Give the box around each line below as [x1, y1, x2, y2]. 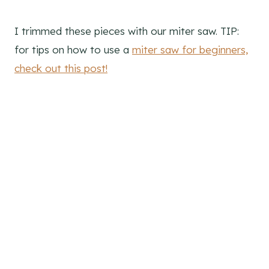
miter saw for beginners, [132, 43, 248, 56]
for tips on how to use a [14, 43, 132, 56]
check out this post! [14, 62, 107, 75]
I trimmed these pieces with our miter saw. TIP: [14, 25, 239, 38]
